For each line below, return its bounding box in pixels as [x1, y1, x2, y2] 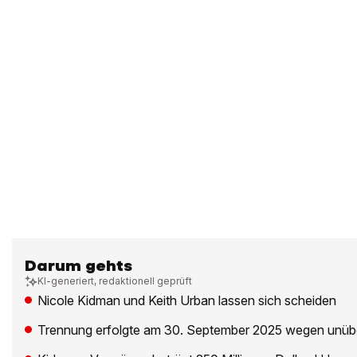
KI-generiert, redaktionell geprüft [37, 275, 192, 288]
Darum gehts [25, 256, 132, 277]
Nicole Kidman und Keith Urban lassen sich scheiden [37, 292, 336, 309]
